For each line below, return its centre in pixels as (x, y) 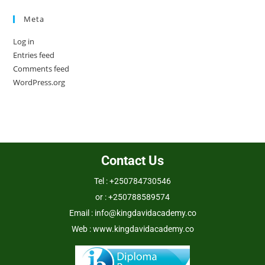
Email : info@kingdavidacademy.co (132, 213)
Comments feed (41, 68)
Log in (24, 41)
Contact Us (132, 160)
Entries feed (34, 55)
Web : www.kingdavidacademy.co (132, 229)
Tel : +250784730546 (132, 181)
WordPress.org (39, 82)
